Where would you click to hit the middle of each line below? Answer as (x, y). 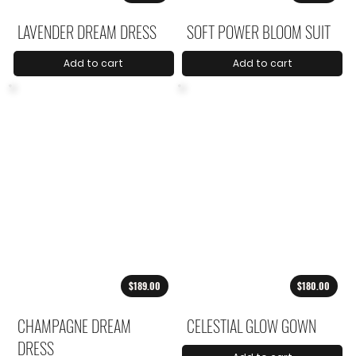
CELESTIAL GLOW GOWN (251, 326)
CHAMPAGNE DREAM (75, 326)
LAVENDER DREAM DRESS (87, 32)
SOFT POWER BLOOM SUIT (258, 32)
